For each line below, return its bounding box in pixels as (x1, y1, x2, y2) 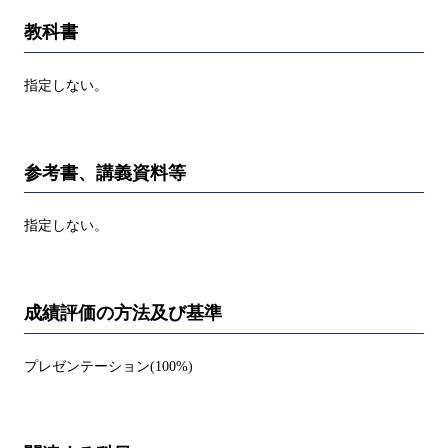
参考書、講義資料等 (24, 162, 186, 183)
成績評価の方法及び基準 (24, 303, 222, 324)
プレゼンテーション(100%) (24, 358, 193, 374)
